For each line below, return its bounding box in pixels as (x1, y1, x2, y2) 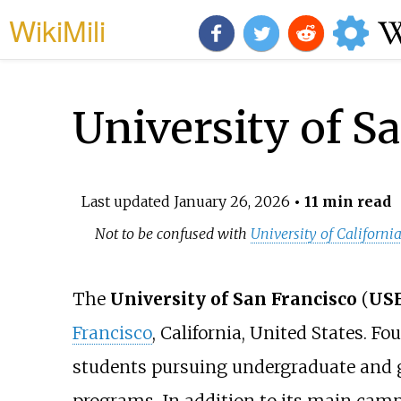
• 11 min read (289, 192, 391, 210)
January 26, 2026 (173, 192, 290, 210)
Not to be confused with (95, 224, 252, 243)
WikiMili (9, 9, 106, 50)
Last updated (81, 192, 174, 210)
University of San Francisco (109, 288, 357, 311)
